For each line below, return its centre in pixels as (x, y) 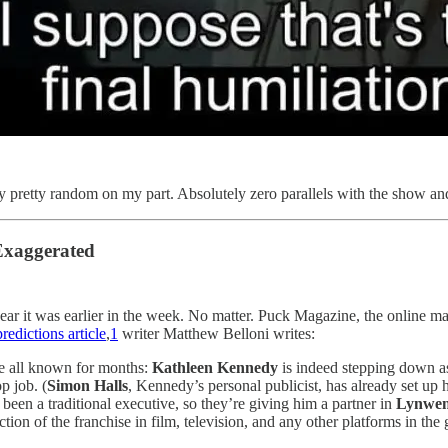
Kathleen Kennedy (217, 368)
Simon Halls (87, 386)
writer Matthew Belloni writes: (216, 334)
